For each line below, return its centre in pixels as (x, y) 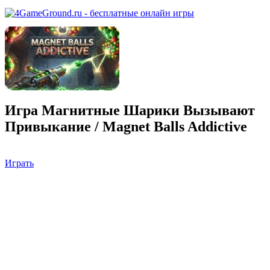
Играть (19, 163)
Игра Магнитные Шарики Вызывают (130, 110)
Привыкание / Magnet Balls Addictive (126, 126)
